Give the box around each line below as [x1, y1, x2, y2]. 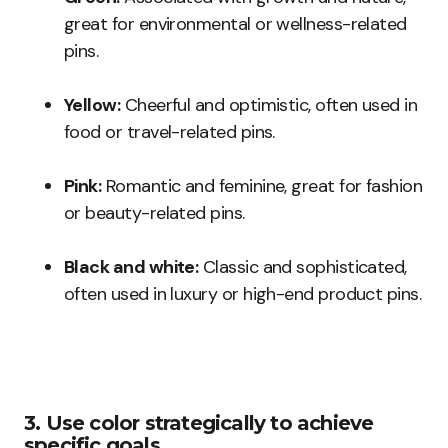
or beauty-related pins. [64, 201, 245, 226]
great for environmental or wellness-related [64, 12, 407, 37]
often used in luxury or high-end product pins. [64, 282, 422, 307]
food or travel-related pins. [64, 120, 275, 145]
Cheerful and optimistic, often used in [120, 93, 418, 118]
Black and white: [64, 255, 199, 280]
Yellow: [64, 93, 121, 118]
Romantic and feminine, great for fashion [101, 174, 423, 199]
